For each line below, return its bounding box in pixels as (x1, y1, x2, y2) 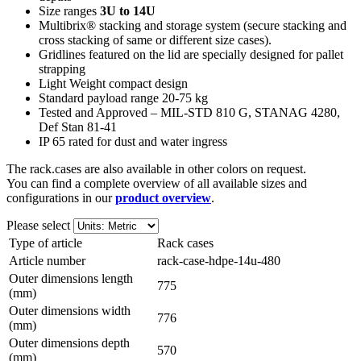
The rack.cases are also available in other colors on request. (6, 161, 306, 176)
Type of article (9, 235, 82, 250)
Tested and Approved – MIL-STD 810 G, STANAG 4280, (39, 105, 340, 119)
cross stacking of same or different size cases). (39, 32, 272, 47)
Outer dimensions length (9, 271, 133, 285)
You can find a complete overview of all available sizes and (6, 176, 307, 190)
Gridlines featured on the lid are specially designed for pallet (39, 47, 343, 61)
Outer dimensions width (9, 303, 131, 317)
